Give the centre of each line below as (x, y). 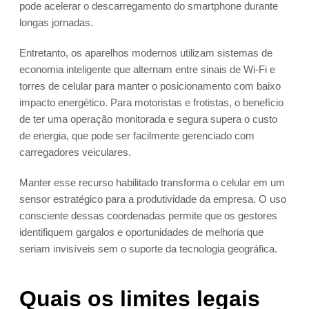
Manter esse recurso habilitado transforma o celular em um (152, 183)
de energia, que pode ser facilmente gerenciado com (137, 136)
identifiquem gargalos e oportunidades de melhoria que (141, 232)
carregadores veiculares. (75, 152)
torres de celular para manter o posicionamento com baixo (150, 86)
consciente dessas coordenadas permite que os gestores (148, 216)
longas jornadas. (56, 23)
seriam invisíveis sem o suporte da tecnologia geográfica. (148, 249)
